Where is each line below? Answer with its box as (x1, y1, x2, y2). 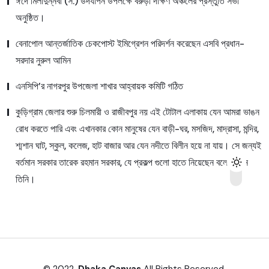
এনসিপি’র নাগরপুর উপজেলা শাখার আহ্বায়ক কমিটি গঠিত (16, 80, 183, 93)
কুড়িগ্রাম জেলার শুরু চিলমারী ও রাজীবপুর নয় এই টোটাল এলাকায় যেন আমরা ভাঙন (16, 106, 259, 119)
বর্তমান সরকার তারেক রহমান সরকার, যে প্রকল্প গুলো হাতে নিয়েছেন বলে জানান (16, 156, 248, 169)
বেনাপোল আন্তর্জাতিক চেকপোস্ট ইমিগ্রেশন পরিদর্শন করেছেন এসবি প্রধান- (16, 37, 244, 50)
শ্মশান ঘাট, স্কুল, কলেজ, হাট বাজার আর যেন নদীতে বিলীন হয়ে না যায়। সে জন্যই (16, 139, 261, 153)
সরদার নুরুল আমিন (16, 54, 73, 67)
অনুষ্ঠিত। (16, 11, 45, 25)
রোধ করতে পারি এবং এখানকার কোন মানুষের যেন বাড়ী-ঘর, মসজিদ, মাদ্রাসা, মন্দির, (16, 122, 259, 136)
